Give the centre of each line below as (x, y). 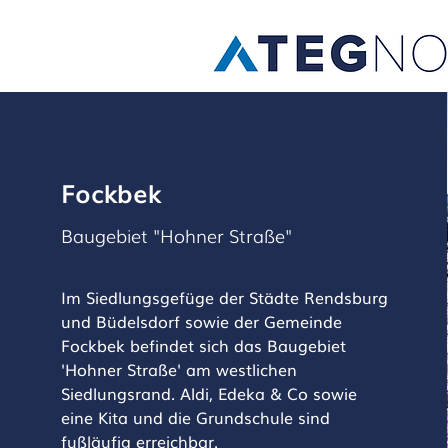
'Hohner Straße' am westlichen (178, 369)
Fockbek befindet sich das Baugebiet (203, 345)
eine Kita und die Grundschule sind (195, 417)
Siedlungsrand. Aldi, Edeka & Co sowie (208, 393)
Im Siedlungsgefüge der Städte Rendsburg (224, 297)
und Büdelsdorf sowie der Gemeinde (201, 321)
